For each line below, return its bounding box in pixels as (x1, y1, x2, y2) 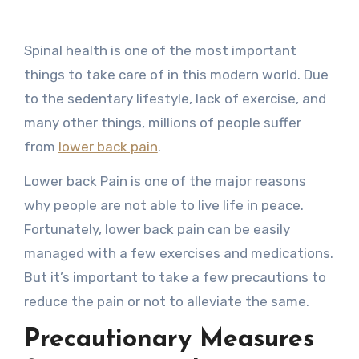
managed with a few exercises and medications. (23, 245, 333, 261)
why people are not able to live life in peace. (23, 197, 304, 213)
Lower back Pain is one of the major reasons (23, 173, 306, 189)
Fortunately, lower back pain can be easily (23, 221, 290, 237)
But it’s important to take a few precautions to (23, 269, 326, 285)
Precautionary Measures (23, 327, 314, 353)
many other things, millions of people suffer (23, 115, 301, 131)
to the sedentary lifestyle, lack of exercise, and (23, 91, 326, 107)
